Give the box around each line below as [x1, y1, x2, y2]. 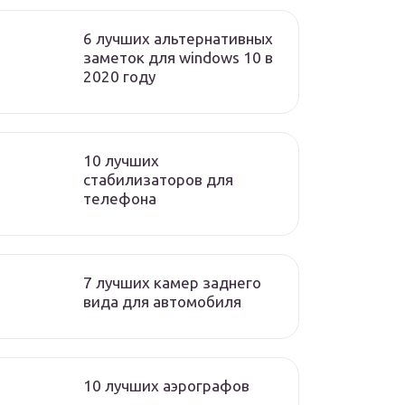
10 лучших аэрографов [83, 377, 250, 394]
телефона [83, 190, 156, 207]
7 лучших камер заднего [83, 274, 261, 291]
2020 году [83, 68, 155, 85]
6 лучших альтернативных [83, 30, 273, 47]
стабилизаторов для [83, 171, 233, 188]
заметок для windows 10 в [83, 49, 273, 66]
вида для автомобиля [83, 293, 241, 310]
